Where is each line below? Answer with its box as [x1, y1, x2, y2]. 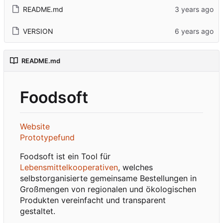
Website [20, 121, 50, 131]
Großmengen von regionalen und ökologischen [20, 184, 196, 194]
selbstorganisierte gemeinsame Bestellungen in [20, 173, 197, 183]
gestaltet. [20, 206, 55, 216]
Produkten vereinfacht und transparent [20, 195, 166, 205]
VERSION [22, 26, 53, 35]
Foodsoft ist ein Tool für [20, 151, 111, 161]
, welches [118, 162, 153, 172]
